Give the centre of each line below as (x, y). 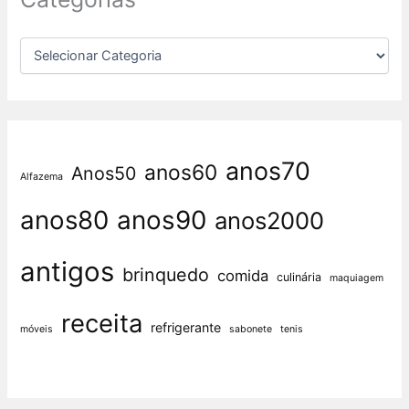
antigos (68, 272)
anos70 (268, 171)
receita (102, 324)
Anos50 (104, 174)
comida (243, 276)
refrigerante (186, 328)
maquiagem (357, 278)
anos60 (181, 173)
